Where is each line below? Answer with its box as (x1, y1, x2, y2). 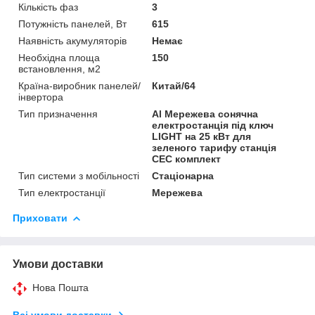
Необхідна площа (18, 52, 100, 64)
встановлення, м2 (18, 63, 101, 75)
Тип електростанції (18, 187, 105, 199)
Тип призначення (18, 108, 98, 120)
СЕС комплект (152, 153, 221, 165)
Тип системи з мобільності (18, 170, 139, 182)
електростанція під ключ (152, 120, 274, 131)
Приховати (13, 212, 67, 224)
